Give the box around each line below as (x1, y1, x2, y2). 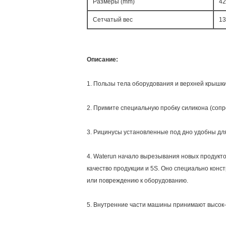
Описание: (87, 56, 118, 63)
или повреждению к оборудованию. (87, 177, 188, 184)
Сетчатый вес (93, 16, 133, 23)
